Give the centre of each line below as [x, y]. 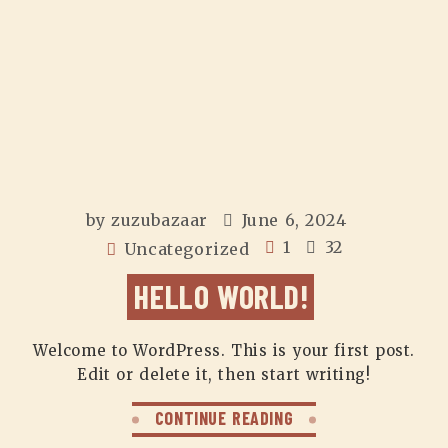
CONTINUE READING [224, 418]
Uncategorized [186, 249]
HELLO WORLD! [221, 296]
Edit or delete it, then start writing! [224, 374]
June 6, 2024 [294, 220]
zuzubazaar [160, 220]
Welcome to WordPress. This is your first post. [224, 350]
